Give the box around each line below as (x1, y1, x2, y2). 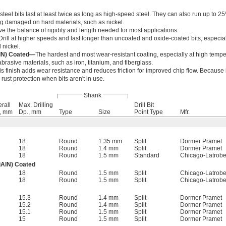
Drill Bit (134, 101, 154, 109)
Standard (134, 152, 159, 159)
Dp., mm (19, 108, 41, 116)
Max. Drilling (19, 101, 53, 109)
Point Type (134, 108, 163, 116)
